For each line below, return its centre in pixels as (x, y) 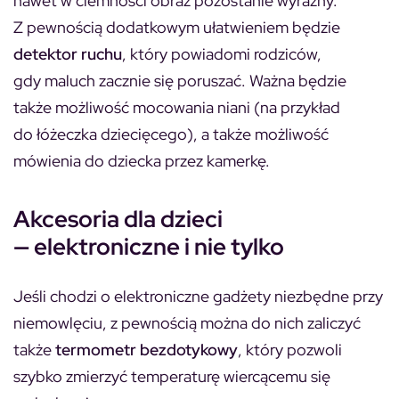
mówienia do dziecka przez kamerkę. (142, 160)
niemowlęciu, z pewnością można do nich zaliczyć (187, 322)
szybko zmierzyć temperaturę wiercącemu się (172, 376)
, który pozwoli (290, 349)
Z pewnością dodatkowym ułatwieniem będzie (177, 27)
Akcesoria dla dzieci (118, 219)
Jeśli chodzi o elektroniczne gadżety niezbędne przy (198, 296)
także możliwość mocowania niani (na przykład (177, 107)
